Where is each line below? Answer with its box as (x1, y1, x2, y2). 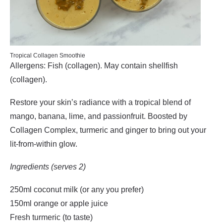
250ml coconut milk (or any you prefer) (10, 185, 144, 194)
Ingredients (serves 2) (10, 163, 86, 171)
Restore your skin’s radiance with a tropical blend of (10, 98, 191, 107)
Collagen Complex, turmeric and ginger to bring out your (10, 126, 206, 134)
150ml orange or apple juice (10, 199, 108, 208)
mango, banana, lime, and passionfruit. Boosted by (10, 112, 187, 120)
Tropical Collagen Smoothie (10, 52, 85, 59)
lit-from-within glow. (10, 140, 77, 148)
